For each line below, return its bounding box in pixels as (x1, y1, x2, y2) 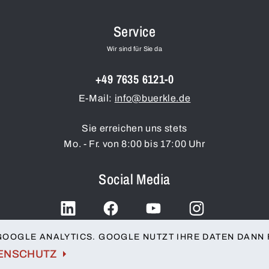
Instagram (173, 222, 220, 233)
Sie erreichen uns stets (82, 122, 187, 133)
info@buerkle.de (114, 92, 191, 103)
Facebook (88, 222, 134, 233)
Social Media (98, 169, 171, 189)
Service (113, 21, 156, 41)
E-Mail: (78, 92, 115, 103)
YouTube (133, 222, 174, 233)
